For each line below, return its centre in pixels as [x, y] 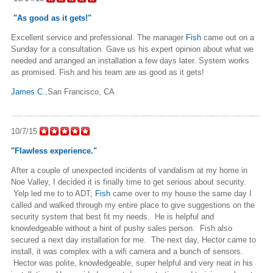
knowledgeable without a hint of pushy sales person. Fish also [122, 228]
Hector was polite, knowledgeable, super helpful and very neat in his [132, 263]
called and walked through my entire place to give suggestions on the [133, 205]
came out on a [228, 37]
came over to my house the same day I [181, 193]
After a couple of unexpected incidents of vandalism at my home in [129, 170]
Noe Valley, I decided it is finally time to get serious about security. [129, 182]
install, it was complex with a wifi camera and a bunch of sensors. [127, 251]
